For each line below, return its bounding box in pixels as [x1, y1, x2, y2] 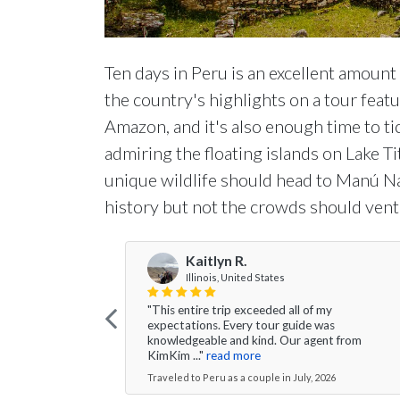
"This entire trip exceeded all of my [147, 303, 332, 317]
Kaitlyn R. [186, 253, 247, 269]
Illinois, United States [186, 271, 285, 283]
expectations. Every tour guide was [147, 318, 335, 332]
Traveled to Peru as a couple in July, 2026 [147, 371, 336, 383]
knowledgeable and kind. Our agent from [147, 333, 362, 347]
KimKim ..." [147, 348, 204, 362]
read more [206, 348, 261, 362]
